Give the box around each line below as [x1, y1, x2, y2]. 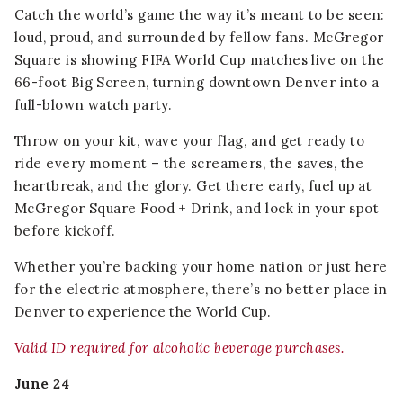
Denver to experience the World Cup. [14, 303, 272, 321]
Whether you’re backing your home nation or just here [14, 258, 388, 276]
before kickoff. [14, 222, 116, 240]
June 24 [14, 375, 70, 393]
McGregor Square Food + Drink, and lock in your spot [14, 200, 379, 218]
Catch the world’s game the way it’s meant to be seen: [14, 6, 385, 24]
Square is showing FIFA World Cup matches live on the [14, 51, 385, 69]
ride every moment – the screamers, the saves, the [14, 155, 364, 173]
